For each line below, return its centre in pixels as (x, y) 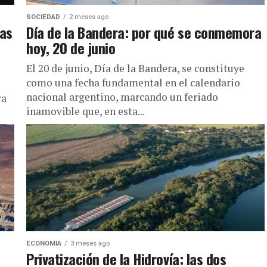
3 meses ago (90, 243)
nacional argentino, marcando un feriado (122, 97)
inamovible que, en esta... (86, 111)
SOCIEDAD (43, 17)
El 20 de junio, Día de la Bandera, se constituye (135, 68)
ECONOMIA (44, 243)
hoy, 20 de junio (71, 48)
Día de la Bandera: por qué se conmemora (144, 32)
